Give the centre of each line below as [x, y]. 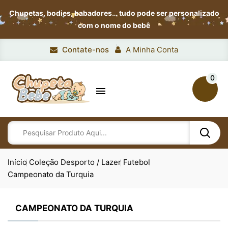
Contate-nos [85, 50]
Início [17, 162]
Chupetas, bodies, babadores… [64, 13]
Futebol [137, 162]
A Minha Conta [152, 50]
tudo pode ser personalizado [169, 13]
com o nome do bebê [114, 25]
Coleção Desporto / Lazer [75, 162]
